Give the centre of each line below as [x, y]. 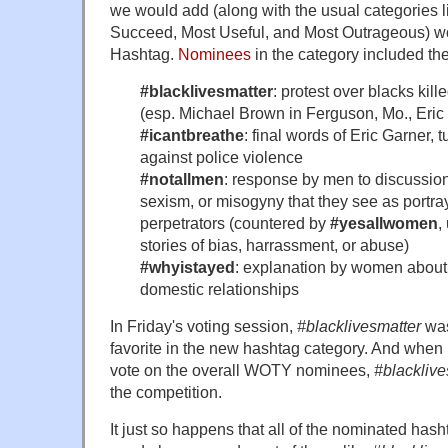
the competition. [166, 391]
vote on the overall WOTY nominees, [240, 369]
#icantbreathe [192, 134]
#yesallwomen [384, 222]
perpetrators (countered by [235, 222]
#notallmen [182, 178]
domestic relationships [219, 288]
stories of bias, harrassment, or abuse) [274, 244]
